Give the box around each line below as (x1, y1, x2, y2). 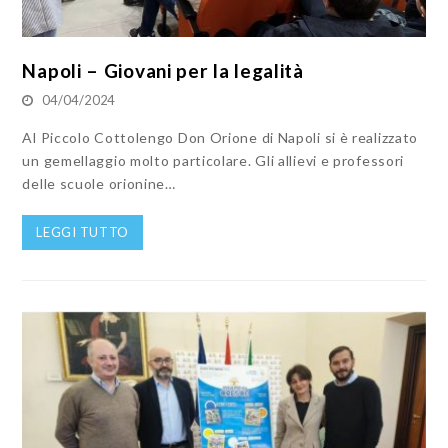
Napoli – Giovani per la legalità (22, 58, 304, 82)
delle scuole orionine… (22, 174, 176, 192)
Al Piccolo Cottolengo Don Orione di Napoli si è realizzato (22, 128, 419, 146)
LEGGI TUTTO (36, 223, 130, 240)
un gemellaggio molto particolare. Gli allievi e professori (22, 151, 405, 169)
